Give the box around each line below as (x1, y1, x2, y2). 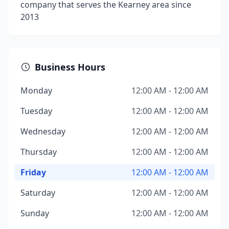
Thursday (20, 146, 57, 157)
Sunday (20, 208, 49, 219)
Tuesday (20, 105, 52, 117)
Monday (20, 85, 52, 96)
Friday (20, 167, 46, 178)
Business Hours (35, 61, 105, 73)
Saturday (20, 187, 55, 198)
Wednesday (20, 126, 65, 137)
